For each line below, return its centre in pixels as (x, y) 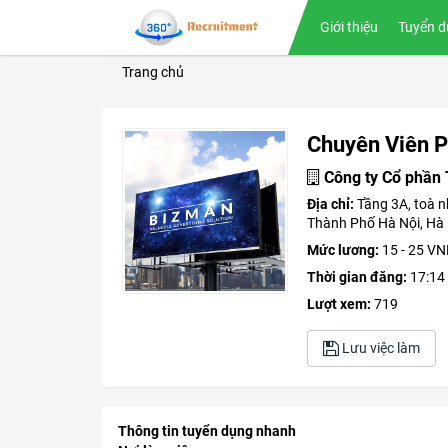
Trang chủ (153, 72)
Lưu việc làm (379, 348)
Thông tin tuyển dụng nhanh (207, 431)
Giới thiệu (348, 27)
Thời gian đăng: (357, 277)
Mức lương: (343, 250)
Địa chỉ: (332, 204)
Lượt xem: (339, 304)
